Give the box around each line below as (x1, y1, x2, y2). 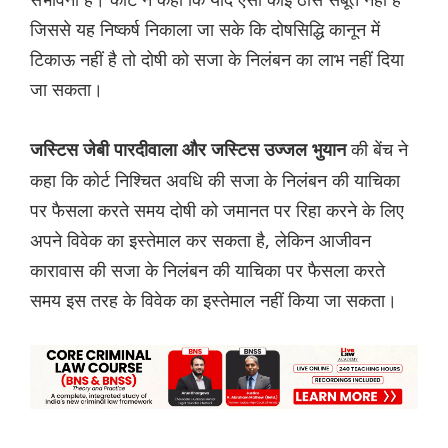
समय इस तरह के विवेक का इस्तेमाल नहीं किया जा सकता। (30, 288, 397, 313)
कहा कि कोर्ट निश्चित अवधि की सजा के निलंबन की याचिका (30, 168, 400, 193)
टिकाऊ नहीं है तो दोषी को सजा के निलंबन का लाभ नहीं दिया (30, 47, 404, 72)
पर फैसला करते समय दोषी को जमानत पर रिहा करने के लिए (30, 198, 404, 223)
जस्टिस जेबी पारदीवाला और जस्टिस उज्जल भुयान (30, 140, 351, 161)
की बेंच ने (351, 137, 408, 162)
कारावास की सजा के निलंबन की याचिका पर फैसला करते (30, 258, 385, 283)
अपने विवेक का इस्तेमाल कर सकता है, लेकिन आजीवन (30, 228, 371, 253)
